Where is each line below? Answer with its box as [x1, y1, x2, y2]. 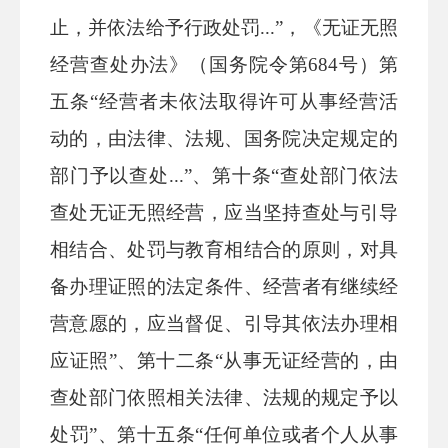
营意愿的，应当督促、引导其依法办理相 [50, 313, 398, 334]
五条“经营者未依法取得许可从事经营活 [50, 91, 398, 112]
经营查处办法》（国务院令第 [50, 54, 309, 75]
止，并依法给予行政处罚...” [50, 17, 284, 38]
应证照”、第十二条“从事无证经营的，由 [50, 350, 398, 371]
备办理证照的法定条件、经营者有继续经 [50, 276, 398, 297]
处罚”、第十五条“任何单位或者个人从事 [50, 424, 398, 445]
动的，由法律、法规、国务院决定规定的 [50, 128, 398, 149]
